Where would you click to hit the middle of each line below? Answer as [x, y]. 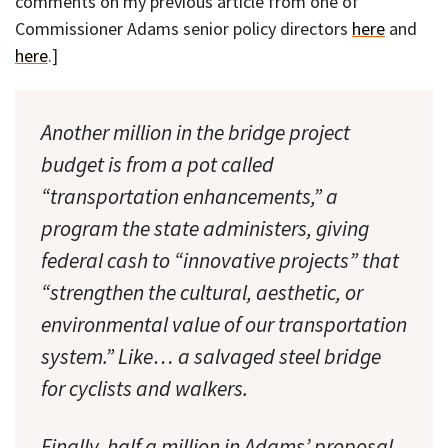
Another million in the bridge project [195, 132]
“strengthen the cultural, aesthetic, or [202, 292]
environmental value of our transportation [224, 324]
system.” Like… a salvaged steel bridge [211, 356]
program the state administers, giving [205, 228]
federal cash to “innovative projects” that [220, 260]
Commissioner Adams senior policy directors [183, 29]
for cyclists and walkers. [144, 388]
